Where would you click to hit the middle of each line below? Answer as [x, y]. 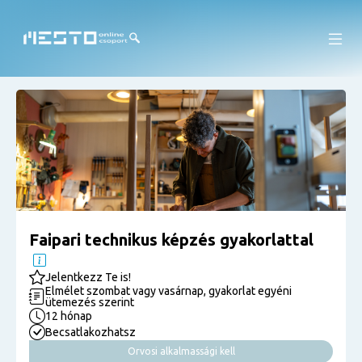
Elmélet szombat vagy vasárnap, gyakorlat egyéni [168, 291]
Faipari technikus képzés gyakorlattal [171, 240]
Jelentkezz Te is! [88, 277]
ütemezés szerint [90, 302]
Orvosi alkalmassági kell [181, 351]
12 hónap [69, 316]
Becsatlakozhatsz [90, 332]
